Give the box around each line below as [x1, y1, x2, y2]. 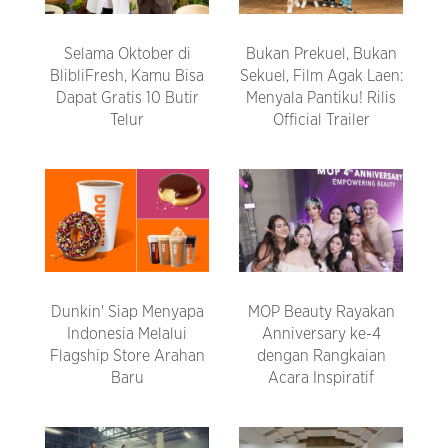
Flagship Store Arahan [49, 348, 205, 365]
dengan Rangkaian [256, 348, 386, 365]
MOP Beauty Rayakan [247, 304, 395, 321]
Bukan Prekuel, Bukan [245, 46, 397, 63]
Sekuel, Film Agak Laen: [239, 68, 403, 85]
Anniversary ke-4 [261, 326, 381, 343]
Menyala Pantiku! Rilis [246, 90, 396, 107]
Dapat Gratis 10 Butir [55, 90, 199, 107]
